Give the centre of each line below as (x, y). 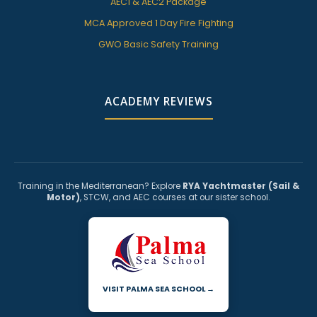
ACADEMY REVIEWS (158, 102)
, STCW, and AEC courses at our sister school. (175, 198)
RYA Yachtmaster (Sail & (241, 186)
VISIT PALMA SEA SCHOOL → (158, 289)
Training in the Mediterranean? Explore (100, 186)
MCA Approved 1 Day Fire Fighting (158, 23)
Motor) (63, 198)
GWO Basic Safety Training (158, 45)
